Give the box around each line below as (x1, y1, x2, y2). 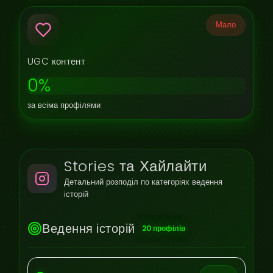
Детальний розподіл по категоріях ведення (64, 177, 222, 187)
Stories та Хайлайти (64, 156, 207, 176)
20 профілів (141, 223, 185, 233)
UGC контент (27, 55, 86, 68)
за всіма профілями (27, 100, 101, 110)
